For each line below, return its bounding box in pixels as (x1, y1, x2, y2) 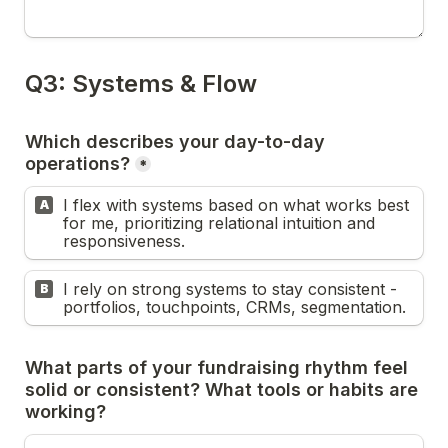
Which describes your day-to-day (25, 131, 325, 152)
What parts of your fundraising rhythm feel (25, 357, 408, 378)
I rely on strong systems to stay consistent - (63, 279, 397, 299)
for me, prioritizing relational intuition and (63, 213, 375, 233)
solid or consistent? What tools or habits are (25, 379, 418, 400)
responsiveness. (63, 231, 185, 251)
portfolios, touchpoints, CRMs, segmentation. (63, 297, 406, 317)
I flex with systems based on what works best (63, 195, 409, 215)
